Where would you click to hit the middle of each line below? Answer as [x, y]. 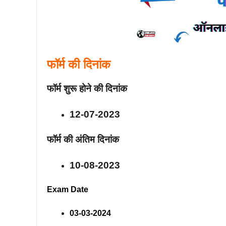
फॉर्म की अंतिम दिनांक [83, 139]
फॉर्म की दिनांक [80, 64]
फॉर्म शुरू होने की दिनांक [87, 89]
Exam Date [68, 189]
